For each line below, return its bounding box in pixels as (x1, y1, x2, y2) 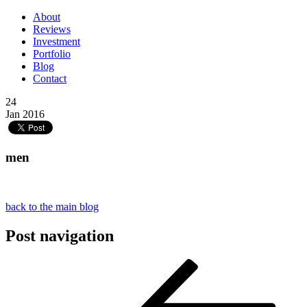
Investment (33, 36, 80, 47)
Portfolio (33, 48, 71, 60)
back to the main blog (5, 201, 99, 213)
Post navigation (5, 227, 114, 245)
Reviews (33, 23, 71, 35)
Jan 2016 (5, 108, 45, 120)
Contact (33, 73, 66, 84)
